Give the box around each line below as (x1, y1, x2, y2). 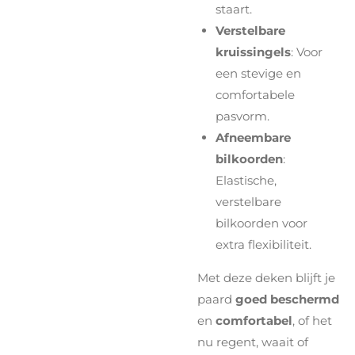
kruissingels (215, 44, 291, 59)
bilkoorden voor (215, 215, 307, 231)
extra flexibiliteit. (215, 236, 311, 252)
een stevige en (215, 65, 301, 81)
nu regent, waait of (197, 334, 308, 349)
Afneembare (215, 129, 291, 145)
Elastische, (215, 172, 277, 188)
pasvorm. (215, 108, 269, 124)
